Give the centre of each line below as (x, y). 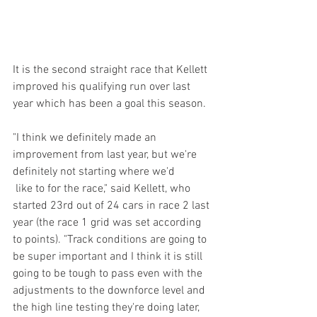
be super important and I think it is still (109, 257)
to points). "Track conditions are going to (111, 240)
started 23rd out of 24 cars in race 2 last (113, 206)
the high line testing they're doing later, (108, 308)
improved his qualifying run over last (103, 87)
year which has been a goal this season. (111, 104)
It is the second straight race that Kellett (111, 70)
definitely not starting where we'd (94, 172)
